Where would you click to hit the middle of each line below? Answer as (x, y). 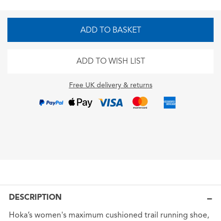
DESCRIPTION (35, 198)
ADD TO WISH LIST (110, 61)
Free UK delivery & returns (110, 85)
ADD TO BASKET (110, 30)
